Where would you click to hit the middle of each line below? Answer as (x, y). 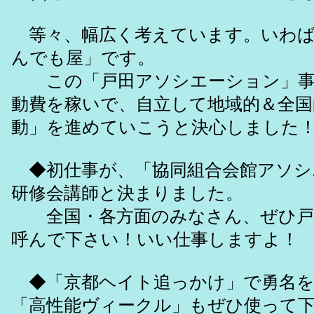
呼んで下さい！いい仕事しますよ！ (155, 240)
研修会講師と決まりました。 (127, 193)
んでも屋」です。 (83, 58)
